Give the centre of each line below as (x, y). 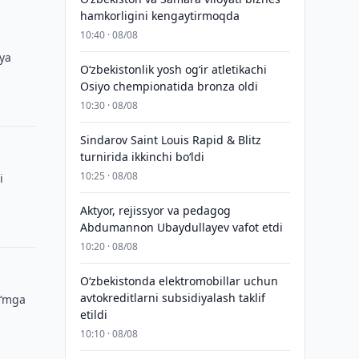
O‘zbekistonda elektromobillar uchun (179, 281)
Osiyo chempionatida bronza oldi (169, 86)
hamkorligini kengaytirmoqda (159, 16)
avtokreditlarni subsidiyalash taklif (172, 298)
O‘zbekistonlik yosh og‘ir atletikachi (173, 69)
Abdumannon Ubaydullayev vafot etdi (181, 227)
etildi (93, 315)
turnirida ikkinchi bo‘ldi (142, 157)
